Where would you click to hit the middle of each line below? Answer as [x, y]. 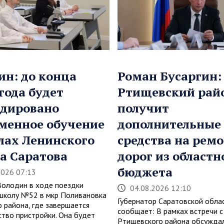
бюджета [145, 172]
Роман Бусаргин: [169, 76]
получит [143, 108]
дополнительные [169, 124]
